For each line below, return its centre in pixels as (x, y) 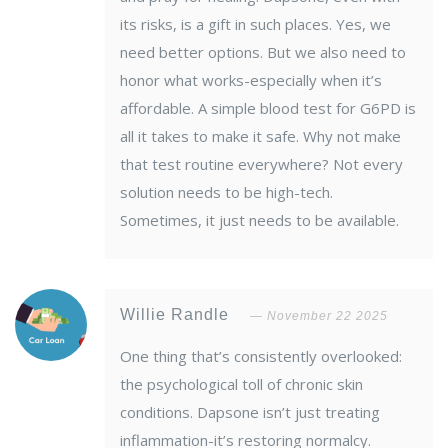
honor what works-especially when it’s (251, 80)
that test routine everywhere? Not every (261, 164)
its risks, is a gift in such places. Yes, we (255, 24)
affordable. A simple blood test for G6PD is (268, 108)
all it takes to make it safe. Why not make (260, 136)
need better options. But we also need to (263, 52)
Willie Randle (177, 315)
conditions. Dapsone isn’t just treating (250, 412)
